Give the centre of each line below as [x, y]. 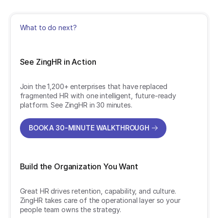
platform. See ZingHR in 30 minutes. [76, 105]
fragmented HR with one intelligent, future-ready [98, 96]
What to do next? [48, 27]
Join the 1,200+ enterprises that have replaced [94, 87]
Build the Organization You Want [79, 166]
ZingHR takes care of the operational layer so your [100, 200]
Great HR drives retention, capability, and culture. [98, 191]
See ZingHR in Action [58, 62]
